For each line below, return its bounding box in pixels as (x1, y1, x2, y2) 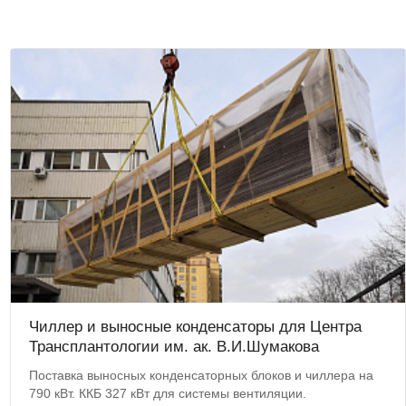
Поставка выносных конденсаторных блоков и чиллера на (28, 368, 373, 382)
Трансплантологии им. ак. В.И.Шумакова (28, 338, 319, 355)
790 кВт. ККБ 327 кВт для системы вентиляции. (28, 386, 306, 401)
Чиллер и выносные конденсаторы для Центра (28, 318, 362, 335)
